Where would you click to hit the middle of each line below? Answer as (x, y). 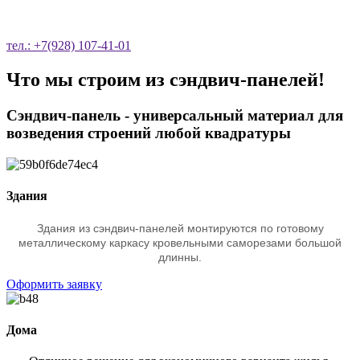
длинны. (180, 257)
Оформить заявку (54, 284)
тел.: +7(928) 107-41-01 (69, 46)
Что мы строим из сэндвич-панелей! (166, 80)
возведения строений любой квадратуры (149, 133)
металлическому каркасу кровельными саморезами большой (180, 242)
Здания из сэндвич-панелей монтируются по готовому (180, 228)
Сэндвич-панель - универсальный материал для (175, 116)
